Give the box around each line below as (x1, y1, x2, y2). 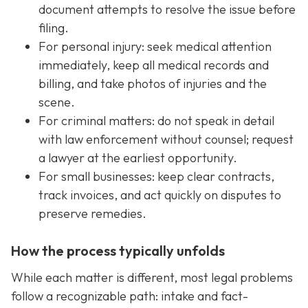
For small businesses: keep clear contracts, (38, 168, 274, 184)
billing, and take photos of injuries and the (38, 75, 267, 91)
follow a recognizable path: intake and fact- (11, 287, 248, 304)
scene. (38, 93, 75, 110)
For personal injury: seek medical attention (38, 38, 272, 54)
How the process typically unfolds (11, 241, 225, 259)
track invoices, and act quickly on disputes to (38, 186, 281, 203)
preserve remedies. (38, 205, 146, 221)
